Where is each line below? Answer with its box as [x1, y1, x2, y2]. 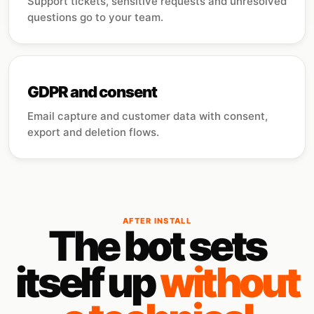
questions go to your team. [27, 11, 163, 24]
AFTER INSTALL [122, 216, 192, 226]
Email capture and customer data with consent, [27, 109, 268, 123]
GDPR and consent [27, 83, 158, 101]
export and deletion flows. [27, 125, 159, 139]
